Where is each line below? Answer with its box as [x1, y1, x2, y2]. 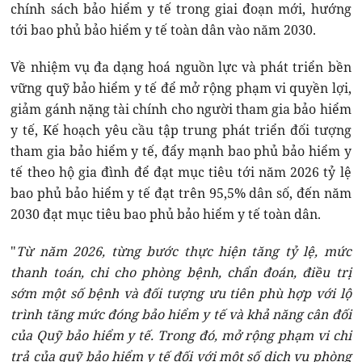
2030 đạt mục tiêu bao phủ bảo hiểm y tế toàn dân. [11, 205, 322, 224]
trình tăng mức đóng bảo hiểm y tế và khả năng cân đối [11, 305, 351, 324]
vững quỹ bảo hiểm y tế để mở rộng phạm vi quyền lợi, [11, 79, 351, 98]
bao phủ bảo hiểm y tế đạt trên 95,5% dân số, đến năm [11, 184, 351, 203]
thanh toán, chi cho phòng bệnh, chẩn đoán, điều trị [11, 263, 351, 282]
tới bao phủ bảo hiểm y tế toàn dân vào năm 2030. [11, 21, 317, 40]
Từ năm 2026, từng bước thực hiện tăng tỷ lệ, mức [16, 242, 351, 261]
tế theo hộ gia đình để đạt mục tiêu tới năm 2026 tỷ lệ [11, 163, 351, 182]
